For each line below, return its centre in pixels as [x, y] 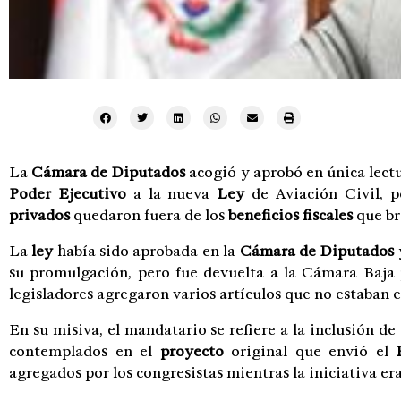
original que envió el [310, 351]
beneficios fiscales [290, 215]
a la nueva [171, 194]
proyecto [192, 351]
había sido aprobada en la [146, 251]
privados [39, 215]
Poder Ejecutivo [68, 194]
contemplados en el [85, 351]
